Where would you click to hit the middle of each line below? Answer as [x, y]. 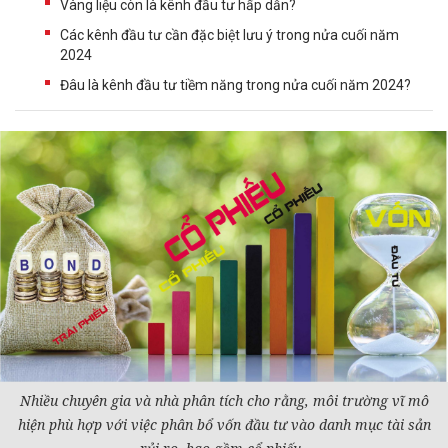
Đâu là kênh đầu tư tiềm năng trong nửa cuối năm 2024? [235, 85]
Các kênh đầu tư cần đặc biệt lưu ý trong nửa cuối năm [229, 35]
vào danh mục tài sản [358, 424]
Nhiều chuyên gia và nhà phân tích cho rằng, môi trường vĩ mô [224, 400]
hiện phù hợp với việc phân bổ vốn [131, 424]
